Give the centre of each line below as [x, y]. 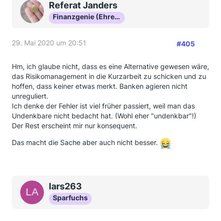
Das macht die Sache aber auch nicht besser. [86, 143]
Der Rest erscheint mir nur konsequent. [74, 126]
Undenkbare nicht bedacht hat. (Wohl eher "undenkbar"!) [104, 116]
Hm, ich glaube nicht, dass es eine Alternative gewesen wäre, [110, 66]
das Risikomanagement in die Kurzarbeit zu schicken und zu [109, 76]
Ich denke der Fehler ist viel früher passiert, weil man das [103, 106]
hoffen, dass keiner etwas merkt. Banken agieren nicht [100, 86]
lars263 [65, 186]
